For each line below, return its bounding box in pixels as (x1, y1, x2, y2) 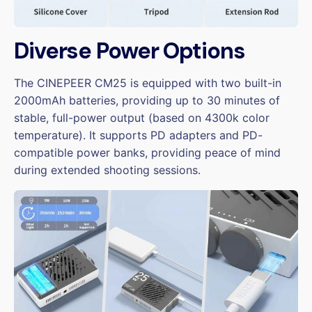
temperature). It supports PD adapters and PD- (14, 128, 263, 143)
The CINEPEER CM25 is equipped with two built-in (14, 76, 281, 91)
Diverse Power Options (14, 36, 245, 66)
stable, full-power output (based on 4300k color (14, 111, 270, 125)
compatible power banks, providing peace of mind (14, 146, 281, 160)
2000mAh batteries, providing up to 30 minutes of (14, 93, 280, 108)
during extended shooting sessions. (14, 163, 201, 178)
